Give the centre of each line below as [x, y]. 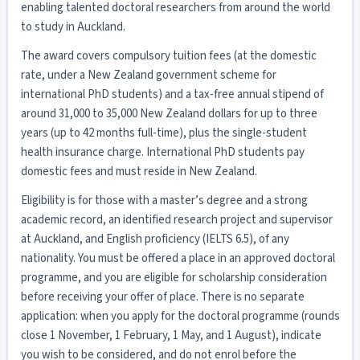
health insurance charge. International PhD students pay [162, 152]
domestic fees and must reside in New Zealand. [139, 171]
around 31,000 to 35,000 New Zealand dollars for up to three [169, 113]
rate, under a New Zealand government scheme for [148, 75]
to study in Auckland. [73, 27]
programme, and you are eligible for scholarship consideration [174, 277]
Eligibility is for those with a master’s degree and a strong [164, 200]
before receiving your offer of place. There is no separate [162, 297]
